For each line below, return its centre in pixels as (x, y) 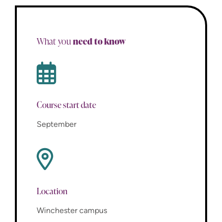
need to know (99, 41)
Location (52, 191)
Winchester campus (72, 210)
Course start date (66, 105)
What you (55, 41)
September (56, 124)
